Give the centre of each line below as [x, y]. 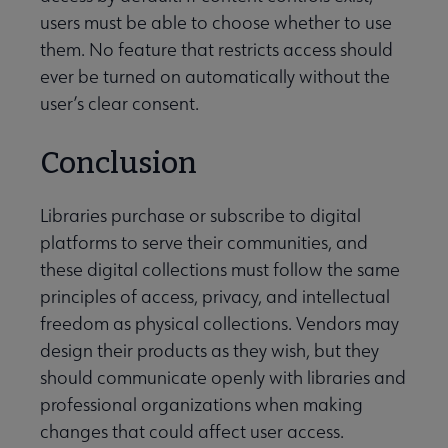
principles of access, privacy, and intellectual [215, 297]
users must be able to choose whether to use [216, 23]
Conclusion [118, 163]
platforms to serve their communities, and [204, 243]
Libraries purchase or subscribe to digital [200, 216]
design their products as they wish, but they [209, 351]
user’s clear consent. [119, 104]
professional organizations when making [201, 405]
